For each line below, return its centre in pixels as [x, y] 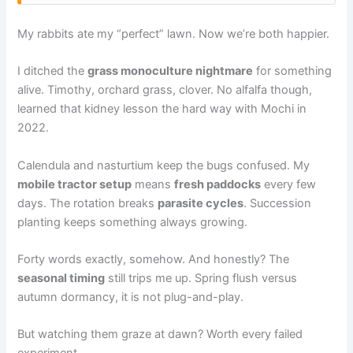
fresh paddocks [218, 184]
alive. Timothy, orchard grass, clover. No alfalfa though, [165, 90]
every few [289, 184]
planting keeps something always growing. [133, 222]
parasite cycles [201, 203]
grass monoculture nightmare [171, 71]
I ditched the [53, 71]
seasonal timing [61, 278]
